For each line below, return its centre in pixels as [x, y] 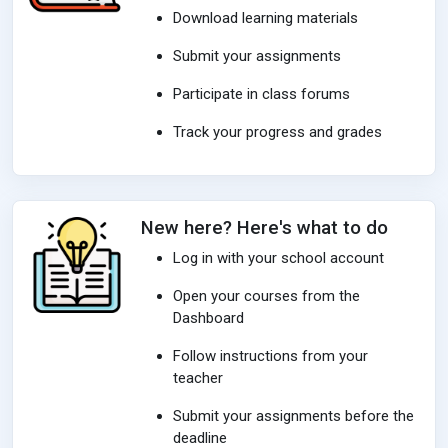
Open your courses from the [266, 296]
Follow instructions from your [270, 356]
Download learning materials [265, 18]
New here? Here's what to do [264, 228]
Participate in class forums [261, 94]
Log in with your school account [278, 258]
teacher [198, 378]
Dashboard [208, 318]
